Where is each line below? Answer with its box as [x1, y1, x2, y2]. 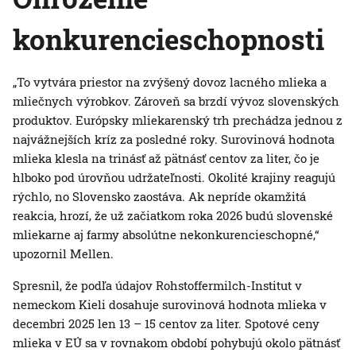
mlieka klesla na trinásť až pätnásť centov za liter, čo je [13, 150, 319, 167]
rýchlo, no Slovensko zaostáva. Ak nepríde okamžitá [13, 188, 306, 205]
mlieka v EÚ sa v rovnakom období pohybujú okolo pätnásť [13, 335, 340, 351]
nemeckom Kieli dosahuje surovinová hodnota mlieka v [13, 296, 327, 313]
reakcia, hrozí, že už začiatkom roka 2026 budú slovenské [13, 207, 333, 224]
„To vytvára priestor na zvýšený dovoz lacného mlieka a [13, 74, 327, 91]
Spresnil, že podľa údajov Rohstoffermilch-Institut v [13, 277, 302, 294]
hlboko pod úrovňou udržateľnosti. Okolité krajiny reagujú [13, 169, 335, 186]
